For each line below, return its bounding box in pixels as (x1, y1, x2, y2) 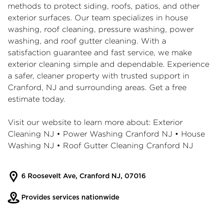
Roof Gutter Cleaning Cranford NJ (63, 141, 193, 150)
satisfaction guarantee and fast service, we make (8, 48, 192, 57)
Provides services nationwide (19, 194, 119, 201)
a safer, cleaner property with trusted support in (8, 71, 189, 80)
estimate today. (8, 94, 65, 103)
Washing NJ (8, 141, 54, 150)
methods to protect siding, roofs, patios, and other (8, 1, 200, 10)
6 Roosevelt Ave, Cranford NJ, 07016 (19, 172, 146, 180)
